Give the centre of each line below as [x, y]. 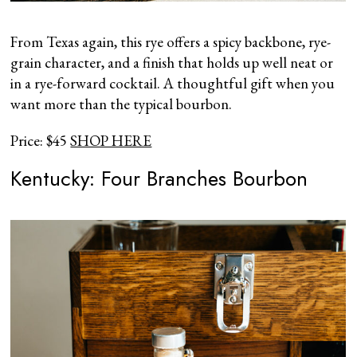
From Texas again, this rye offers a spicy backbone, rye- [171, 41]
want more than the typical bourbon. [122, 104]
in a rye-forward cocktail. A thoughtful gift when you [173, 83]
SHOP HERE [111, 140]
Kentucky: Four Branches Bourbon [159, 178]
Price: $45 [41, 140]
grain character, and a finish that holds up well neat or [172, 62]
